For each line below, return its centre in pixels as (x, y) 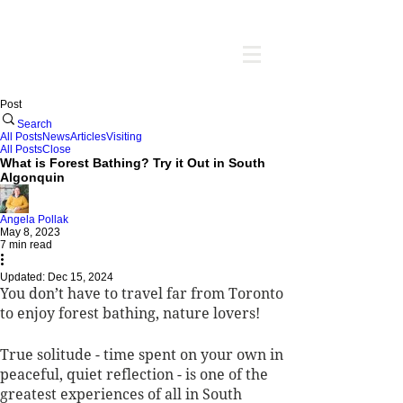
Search (35, 124)
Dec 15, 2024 (81, 277)
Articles (88, 137)
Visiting (124, 137)
